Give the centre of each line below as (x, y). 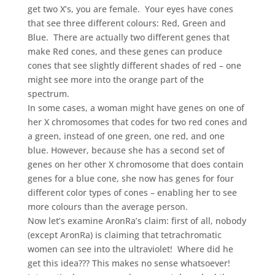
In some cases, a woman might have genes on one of (136, 107)
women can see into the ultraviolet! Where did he (130, 249)
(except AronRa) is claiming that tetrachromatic (124, 234)
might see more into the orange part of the (115, 79)
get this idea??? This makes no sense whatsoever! (129, 263)
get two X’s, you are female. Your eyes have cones (130, 9)
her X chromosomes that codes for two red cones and (137, 122)
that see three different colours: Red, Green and (126, 23)
